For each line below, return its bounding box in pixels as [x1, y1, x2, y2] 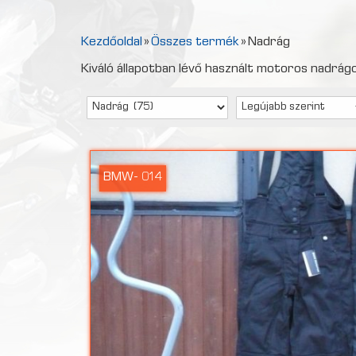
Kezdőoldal [81, 36, 142, 49]
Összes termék [151, 36, 239, 49]
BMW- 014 [103, 171, 163, 184]
